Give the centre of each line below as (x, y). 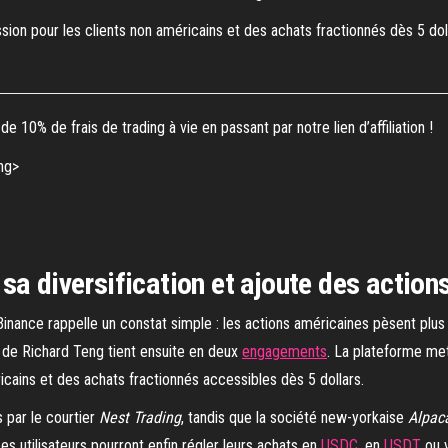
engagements (284, 351)
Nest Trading (140, 417)
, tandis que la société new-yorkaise (294, 417)
